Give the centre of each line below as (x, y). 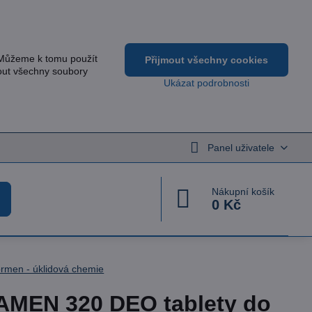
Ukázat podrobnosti (207, 83)
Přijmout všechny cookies (207, 60)
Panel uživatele (241, 147)
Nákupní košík (243, 192)
